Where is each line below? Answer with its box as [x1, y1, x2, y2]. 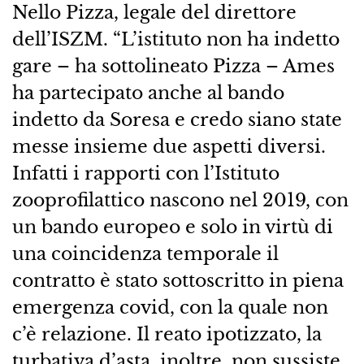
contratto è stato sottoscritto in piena [11, 269, 344, 292]
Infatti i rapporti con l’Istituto [11, 162, 279, 185]
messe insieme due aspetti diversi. [11, 135, 326, 158]
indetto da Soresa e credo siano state [11, 108, 342, 132]
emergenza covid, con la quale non [11, 296, 328, 319]
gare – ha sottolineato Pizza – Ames [11, 54, 335, 78]
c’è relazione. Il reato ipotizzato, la [11, 323, 322, 346]
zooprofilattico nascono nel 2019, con [11, 188, 349, 212]
